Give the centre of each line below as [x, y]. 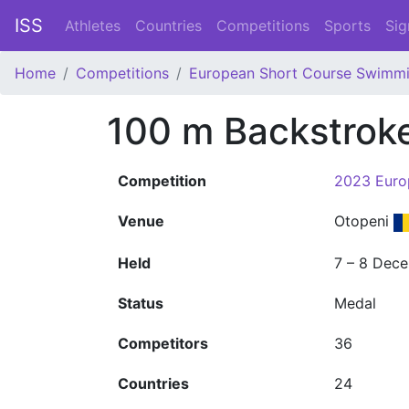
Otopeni [364, 221]
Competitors [163, 343]
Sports [347, 26]
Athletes [93, 26]
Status [141, 303]
